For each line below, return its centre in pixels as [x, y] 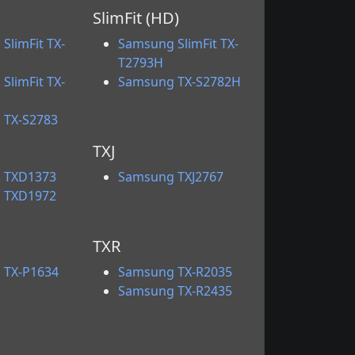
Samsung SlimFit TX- [179, 44]
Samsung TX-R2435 [176, 291]
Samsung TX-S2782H [180, 82]
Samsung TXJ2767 [171, 177]
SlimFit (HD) [136, 18]
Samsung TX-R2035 [176, 272]
